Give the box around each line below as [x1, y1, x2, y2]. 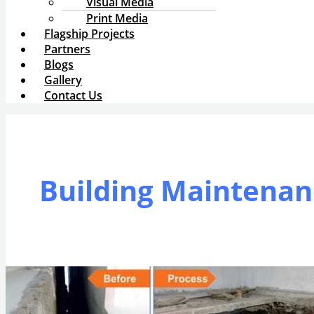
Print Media [86, 11, 148, 26]
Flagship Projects [44, 26, 135, 41]
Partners [44, 41, 90, 57]
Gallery [44, 72, 82, 88]
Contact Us [44, 88, 102, 103]
